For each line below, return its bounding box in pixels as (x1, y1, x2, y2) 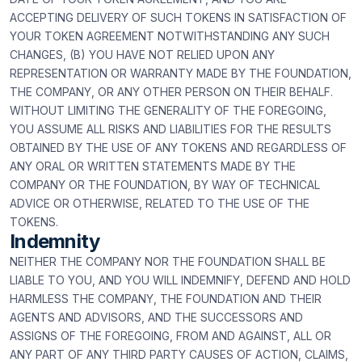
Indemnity (10, 229, 100, 253)
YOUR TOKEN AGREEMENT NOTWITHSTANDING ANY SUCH (10, 29, 330, 43)
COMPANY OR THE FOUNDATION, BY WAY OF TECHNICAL (10, 178, 320, 192)
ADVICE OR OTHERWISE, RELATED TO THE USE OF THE (10, 196, 309, 210)
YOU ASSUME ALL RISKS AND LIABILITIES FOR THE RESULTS (10, 122, 331, 136)
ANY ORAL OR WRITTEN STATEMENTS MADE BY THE (10, 159, 296, 173)
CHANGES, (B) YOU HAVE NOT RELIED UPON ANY (10, 48, 275, 61)
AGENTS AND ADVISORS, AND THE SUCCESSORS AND (10, 310, 303, 324)
